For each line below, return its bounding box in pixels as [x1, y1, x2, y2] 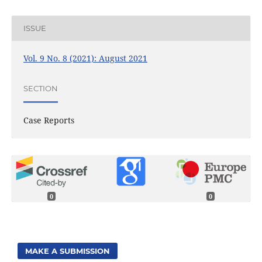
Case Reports [23, 114, 74, 126]
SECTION [23, 84, 58, 94]
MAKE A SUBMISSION [25, 246, 111, 256]
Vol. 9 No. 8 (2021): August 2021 [23, 52, 147, 64]
